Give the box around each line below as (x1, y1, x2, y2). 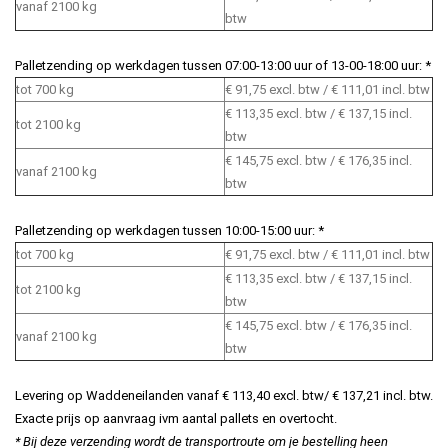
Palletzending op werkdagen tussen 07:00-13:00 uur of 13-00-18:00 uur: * (15, 58, 431, 73)
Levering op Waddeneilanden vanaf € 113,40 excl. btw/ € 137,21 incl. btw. (15, 388, 433, 403)
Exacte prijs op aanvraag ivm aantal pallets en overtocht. (15, 411, 337, 426)
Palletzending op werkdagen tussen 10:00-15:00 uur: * (15, 223, 324, 238)
